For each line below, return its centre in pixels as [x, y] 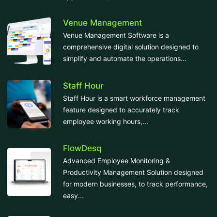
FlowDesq [82, 148]
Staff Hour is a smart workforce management [134, 98]
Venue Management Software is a [116, 35]
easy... [73, 195]
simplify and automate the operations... [125, 59]
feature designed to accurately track [121, 110]
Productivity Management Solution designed [133, 172]
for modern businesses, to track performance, [135, 184]
